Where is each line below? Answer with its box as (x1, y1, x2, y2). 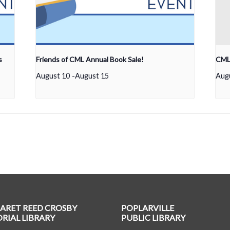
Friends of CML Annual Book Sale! (36, 55, 144, 64)
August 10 (36, 71, 70, 81)
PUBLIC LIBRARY (121, 213, 185, 223)
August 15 (75, 71, 109, 81)
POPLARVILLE (121, 203, 174, 213)
